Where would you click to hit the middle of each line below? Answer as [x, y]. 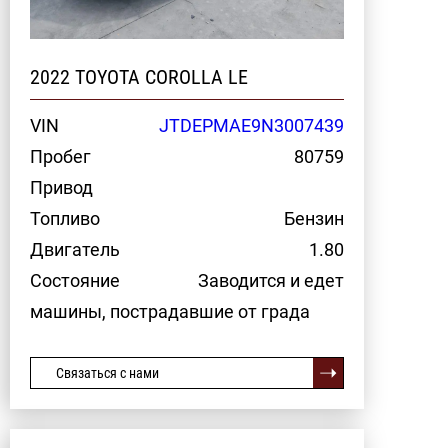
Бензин [314, 218]
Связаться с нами [107, 372]
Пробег [60, 156]
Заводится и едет [271, 280]
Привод [61, 187]
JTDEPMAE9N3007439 [251, 125]
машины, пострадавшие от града [170, 311]
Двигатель [75, 249]
